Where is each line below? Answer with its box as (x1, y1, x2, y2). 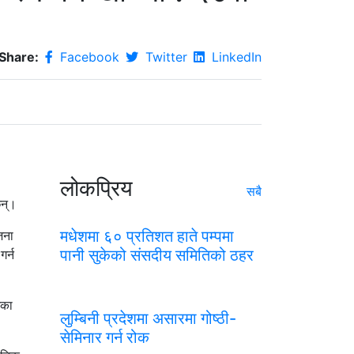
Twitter (141, 48, 187, 65)
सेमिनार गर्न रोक (60, 327, 149, 347)
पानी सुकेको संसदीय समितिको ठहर (60, 245, 254, 265)
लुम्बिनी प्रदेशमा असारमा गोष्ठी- (60, 308, 236, 328)
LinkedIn (208, 48, 262, 65)
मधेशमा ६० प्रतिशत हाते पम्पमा (60, 226, 234, 246)
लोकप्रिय (60, 174, 133, 201)
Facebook (56, 48, 119, 65)
